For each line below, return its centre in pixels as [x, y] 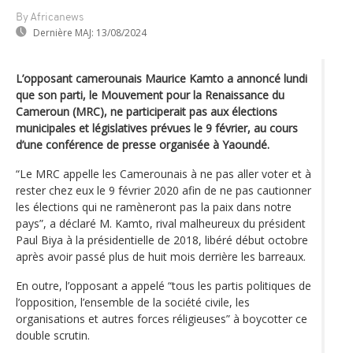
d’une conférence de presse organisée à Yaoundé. [143, 144]
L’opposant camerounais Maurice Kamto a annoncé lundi [162, 78]
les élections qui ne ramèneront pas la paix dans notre [154, 206]
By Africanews [50, 17]
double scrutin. [53, 335]
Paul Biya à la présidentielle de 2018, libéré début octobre [162, 240]
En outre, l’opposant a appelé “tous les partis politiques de [163, 285]
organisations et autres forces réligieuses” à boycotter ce [162, 318]
